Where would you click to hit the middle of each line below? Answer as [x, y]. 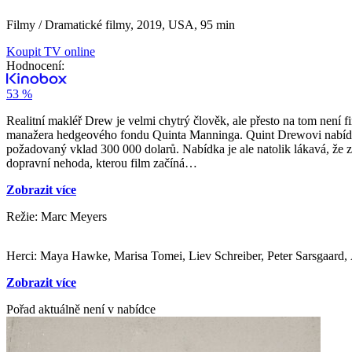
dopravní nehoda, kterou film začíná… [102, 163]
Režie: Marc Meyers [57, 216]
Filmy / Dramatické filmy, [71, 24]
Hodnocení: [35, 65]
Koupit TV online [51, 51]
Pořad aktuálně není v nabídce [81, 309]
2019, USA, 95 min [186, 24]
